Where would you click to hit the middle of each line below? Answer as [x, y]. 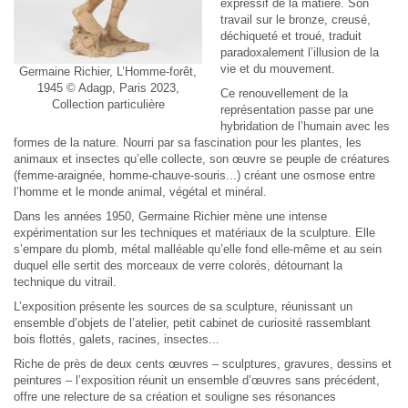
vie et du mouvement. [277, 69]
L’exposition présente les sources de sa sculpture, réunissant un [183, 306]
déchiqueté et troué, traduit [291, 36]
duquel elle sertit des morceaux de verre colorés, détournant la [178, 265]
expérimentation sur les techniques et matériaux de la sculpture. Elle [194, 233]
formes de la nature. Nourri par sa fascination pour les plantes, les [188, 143]
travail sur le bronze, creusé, [295, 20]
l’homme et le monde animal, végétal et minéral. [140, 192]
